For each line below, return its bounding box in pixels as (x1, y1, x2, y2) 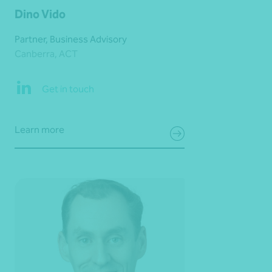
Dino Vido (15, 6, 66, 21)
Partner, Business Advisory (15, 33, 127, 45)
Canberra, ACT (15, 47, 78, 59)
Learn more (15, 123, 64, 135)
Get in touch (41, 83, 94, 95)
